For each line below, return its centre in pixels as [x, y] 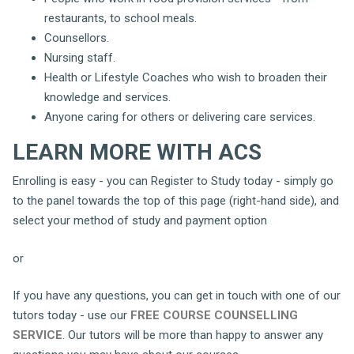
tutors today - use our [72, 315]
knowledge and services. [107, 97]
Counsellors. [77, 38]
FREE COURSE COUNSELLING [214, 315]
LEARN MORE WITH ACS [137, 152]
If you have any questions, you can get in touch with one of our [177, 296]
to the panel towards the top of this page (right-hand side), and [176, 201]
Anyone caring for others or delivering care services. [180, 117]
